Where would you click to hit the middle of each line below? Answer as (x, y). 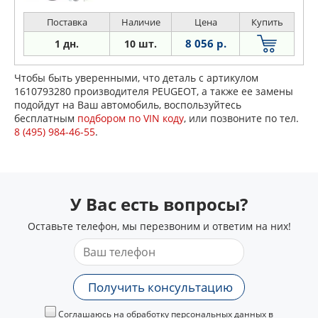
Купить (267, 22)
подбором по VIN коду (131, 118)
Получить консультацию (160, 287)
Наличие (141, 22)
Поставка (67, 22)
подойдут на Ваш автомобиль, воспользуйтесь (128, 104)
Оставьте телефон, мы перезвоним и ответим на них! (159, 226)
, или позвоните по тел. (241, 118)
